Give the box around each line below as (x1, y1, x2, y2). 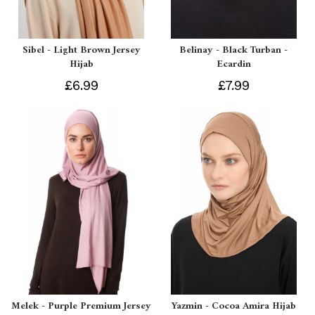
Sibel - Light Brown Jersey (22, 41, 141, 60)
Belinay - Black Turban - (179, 41, 288, 60)
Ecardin (216, 56, 251, 74)
